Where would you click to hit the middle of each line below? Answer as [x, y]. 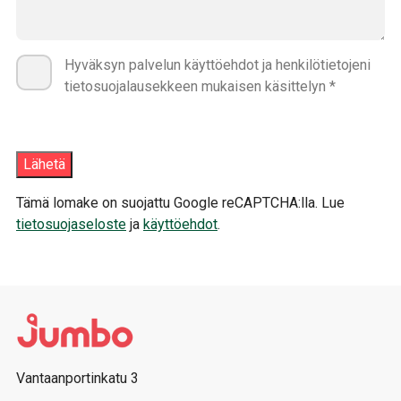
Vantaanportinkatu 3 [77, 378]
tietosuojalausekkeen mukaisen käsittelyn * [200, 86]
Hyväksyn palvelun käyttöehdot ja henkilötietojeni [218, 64]
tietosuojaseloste [71, 224]
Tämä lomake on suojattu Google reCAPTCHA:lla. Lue [180, 202]
